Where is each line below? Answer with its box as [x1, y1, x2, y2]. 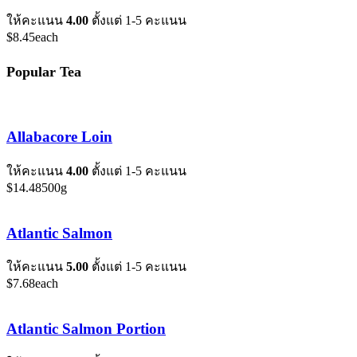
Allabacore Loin [6, 128, 112, 146]
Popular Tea [6, 63, 81, 80]
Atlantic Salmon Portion [6, 320, 166, 338]
